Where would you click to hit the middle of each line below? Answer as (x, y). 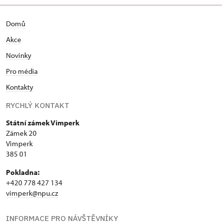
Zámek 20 (21, 133)
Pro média (22, 71)
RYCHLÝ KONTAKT (38, 105)
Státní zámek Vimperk (43, 122)
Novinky (19, 55)
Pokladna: (23, 172)
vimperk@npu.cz (32, 193)
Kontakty (20, 87)
